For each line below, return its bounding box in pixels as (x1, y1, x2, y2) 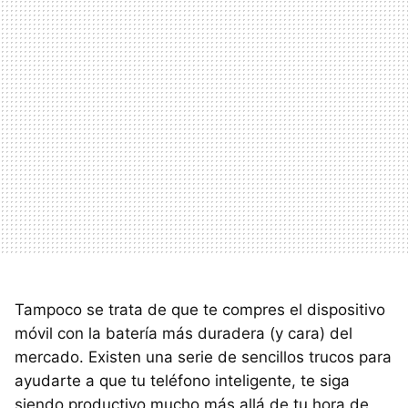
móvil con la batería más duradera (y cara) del (15, 323, 352, 342)
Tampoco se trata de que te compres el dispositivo (15, 300, 385, 319)
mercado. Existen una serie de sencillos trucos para (15, 347, 392, 366)
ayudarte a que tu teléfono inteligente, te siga (15, 371, 350, 390)
